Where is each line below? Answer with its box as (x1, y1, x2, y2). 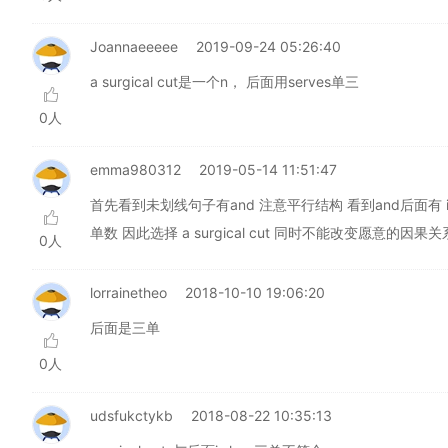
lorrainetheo (90, 284, 167, 301)
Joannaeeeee (90, 38, 178, 55)
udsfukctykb (90, 407, 173, 424)
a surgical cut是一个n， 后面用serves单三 (90, 73, 359, 90)
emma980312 (90, 161, 181, 178)
